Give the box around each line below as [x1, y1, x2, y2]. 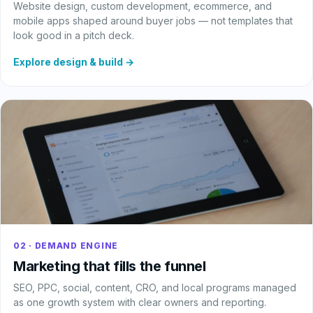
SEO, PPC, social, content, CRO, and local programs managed [13, 282, 296, 293]
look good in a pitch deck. [13, 29, 134, 41]
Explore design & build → [13, 56, 134, 68]
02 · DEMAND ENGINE [13, 240, 118, 251]
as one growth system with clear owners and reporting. [13, 296, 266, 308]
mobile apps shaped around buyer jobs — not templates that [13, 15, 293, 27]
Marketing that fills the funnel [13, 258, 206, 275]
